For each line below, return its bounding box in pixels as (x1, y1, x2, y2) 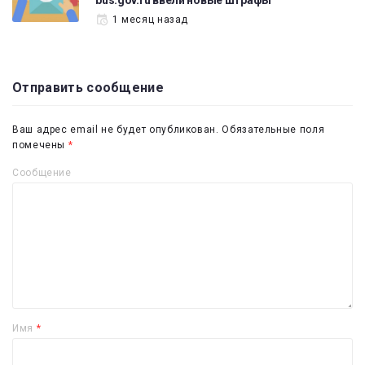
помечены (12, 139, 68, 152)
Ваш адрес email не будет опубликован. (12, 124, 219, 136)
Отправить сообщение (12, 80, 165, 96)
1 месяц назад (112, 13, 189, 25)
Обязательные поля (222, 124, 325, 136)
